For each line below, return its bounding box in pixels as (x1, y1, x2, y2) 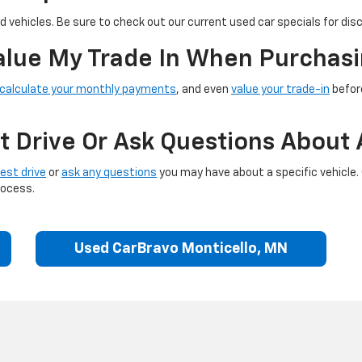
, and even (176, 84, 231, 95)
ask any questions (61, 167, 157, 179)
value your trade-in (231, 84, 330, 95)
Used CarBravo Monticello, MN (74, 242, 288, 256)
